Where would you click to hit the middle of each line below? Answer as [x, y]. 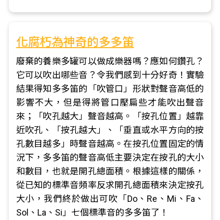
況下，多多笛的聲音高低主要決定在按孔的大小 [110, 157]
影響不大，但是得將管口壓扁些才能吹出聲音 [110, 102]
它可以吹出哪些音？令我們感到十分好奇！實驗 [110, 75]
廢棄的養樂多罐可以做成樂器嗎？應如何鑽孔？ [110, 61]
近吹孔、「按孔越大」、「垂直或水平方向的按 [110, 130]
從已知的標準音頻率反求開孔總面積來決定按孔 [110, 185]
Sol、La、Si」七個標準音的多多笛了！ [92, 212]
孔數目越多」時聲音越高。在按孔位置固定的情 [110, 144]
